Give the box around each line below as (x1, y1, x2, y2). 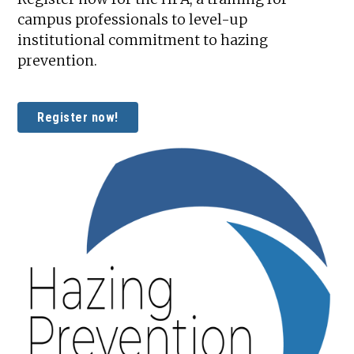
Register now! (37, 109, 119, 125)
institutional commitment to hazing (17, 31, 269, 49)
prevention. (17, 51, 98, 70)
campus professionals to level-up (17, 10, 248, 28)
